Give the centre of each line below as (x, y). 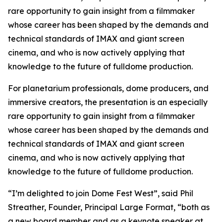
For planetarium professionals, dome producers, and (108, 88)
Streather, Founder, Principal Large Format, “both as (109, 207)
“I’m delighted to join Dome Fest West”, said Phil (101, 194)
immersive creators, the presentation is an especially (108, 102)
